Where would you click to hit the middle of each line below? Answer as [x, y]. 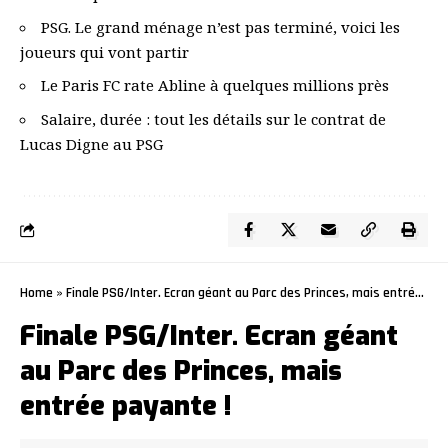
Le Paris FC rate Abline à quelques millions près [215, 85]
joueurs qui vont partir [104, 51]
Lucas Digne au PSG [91, 143]
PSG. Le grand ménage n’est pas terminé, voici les [220, 26]
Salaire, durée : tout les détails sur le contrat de [213, 118]
